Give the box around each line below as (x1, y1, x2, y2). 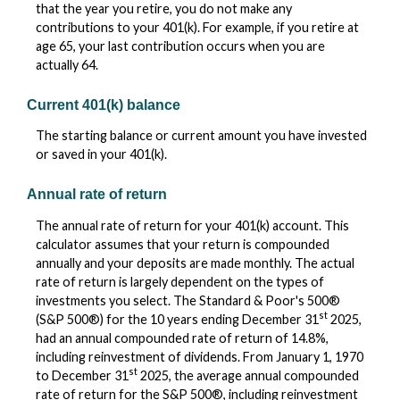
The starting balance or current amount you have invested (36, 128, 367, 144)
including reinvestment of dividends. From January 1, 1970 (36, 348, 363, 364)
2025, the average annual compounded (137, 367, 359, 383)
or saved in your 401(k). (36, 146, 167, 162)
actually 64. (36, 56, 98, 72)
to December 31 (36, 367, 129, 383)
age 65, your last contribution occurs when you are (36, 37, 325, 54)
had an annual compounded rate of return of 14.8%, (36, 329, 329, 346)
